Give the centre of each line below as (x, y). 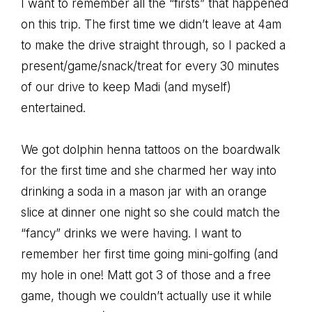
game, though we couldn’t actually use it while (146, 296)
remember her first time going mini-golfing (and (149, 254)
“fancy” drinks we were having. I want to (131, 233)
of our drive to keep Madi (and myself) (126, 87)
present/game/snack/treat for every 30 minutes (150, 66)
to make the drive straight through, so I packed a (153, 45)
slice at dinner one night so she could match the (150, 212)
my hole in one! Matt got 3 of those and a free (146, 275)
